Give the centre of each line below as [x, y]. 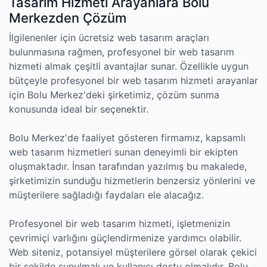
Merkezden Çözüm [68, 18]
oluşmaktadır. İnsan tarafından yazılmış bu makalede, [128, 166]
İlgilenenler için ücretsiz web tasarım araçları [109, 38]
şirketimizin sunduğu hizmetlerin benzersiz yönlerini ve [132, 181]
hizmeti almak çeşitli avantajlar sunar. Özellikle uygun [129, 66]
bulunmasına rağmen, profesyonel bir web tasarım [122, 52]
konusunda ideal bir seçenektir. [79, 109]
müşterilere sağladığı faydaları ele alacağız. [106, 195]
